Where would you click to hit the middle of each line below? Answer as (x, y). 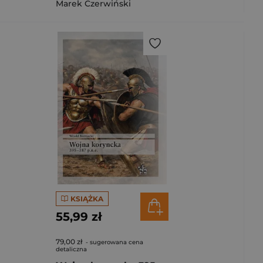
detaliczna (71, 249)
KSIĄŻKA (87, 198)
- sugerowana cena (114, 242)
